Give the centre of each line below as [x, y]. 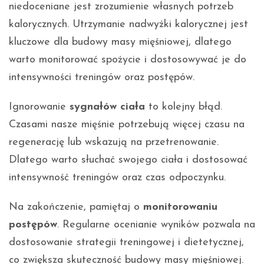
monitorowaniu [180, 207]
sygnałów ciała [107, 107]
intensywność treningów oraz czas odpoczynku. [117, 177]
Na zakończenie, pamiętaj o [76, 207]
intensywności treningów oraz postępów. [102, 77]
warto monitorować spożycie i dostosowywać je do [128, 60]
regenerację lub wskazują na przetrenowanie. [114, 142]
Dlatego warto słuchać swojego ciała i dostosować [128, 160]
